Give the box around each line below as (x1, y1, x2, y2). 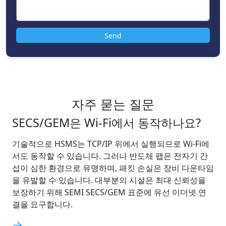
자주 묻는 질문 (72, 95, 154, 113)
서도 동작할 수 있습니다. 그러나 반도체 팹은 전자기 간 (12, 150, 208, 162)
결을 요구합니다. (12, 199, 73, 210)
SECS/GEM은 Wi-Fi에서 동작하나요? (12, 115, 201, 131)
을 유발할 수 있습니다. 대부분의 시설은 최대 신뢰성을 (12, 175, 206, 186)
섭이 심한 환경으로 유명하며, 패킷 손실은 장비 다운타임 (12, 162, 214, 174)
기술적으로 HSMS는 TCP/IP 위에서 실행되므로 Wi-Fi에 (12, 138, 209, 150)
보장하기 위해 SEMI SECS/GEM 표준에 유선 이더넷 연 (12, 187, 206, 198)
